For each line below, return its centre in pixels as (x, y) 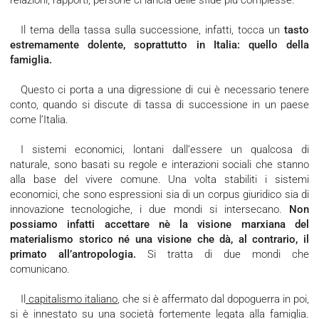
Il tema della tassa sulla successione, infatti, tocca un (154, 30)
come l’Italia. (41, 120)
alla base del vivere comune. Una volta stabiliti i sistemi (159, 180)
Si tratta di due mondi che (228, 255)
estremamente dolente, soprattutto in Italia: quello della (159, 45)
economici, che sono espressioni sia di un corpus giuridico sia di (159, 195)
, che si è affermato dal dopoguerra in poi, (213, 299)
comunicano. (41, 270)
